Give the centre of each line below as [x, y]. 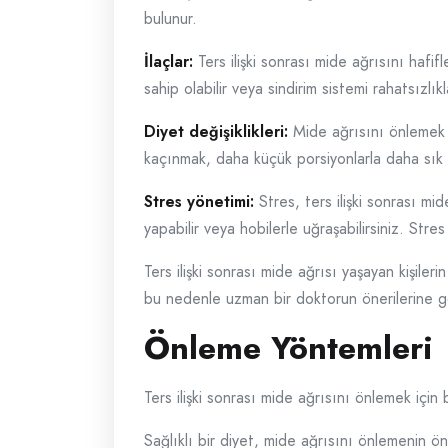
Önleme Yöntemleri [288, 348]
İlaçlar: [168, 61]
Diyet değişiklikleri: [216, 131]
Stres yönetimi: [199, 201]
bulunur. [170, 18]
